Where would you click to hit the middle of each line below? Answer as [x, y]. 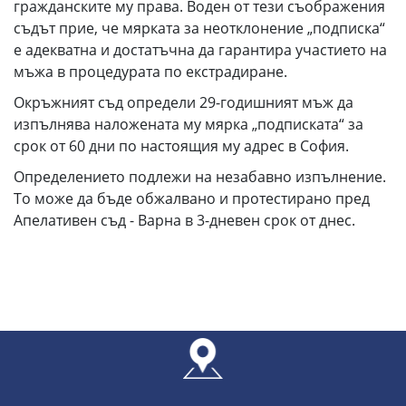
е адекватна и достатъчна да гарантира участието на [200, 50]
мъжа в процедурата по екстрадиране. [150, 72]
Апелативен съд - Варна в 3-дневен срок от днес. [184, 220]
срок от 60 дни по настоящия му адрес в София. [181, 146]
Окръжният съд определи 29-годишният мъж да [184, 102]
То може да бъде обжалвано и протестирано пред [192, 198]
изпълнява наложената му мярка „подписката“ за [188, 124]
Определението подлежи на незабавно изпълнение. [200, 177]
